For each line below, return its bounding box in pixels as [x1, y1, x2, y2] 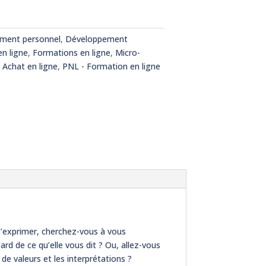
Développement [65, 33, 128, 45]
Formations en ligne [32, 46, 110, 58]
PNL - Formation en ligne [62, 60, 160, 72]
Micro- [115, 46, 140, 58]
